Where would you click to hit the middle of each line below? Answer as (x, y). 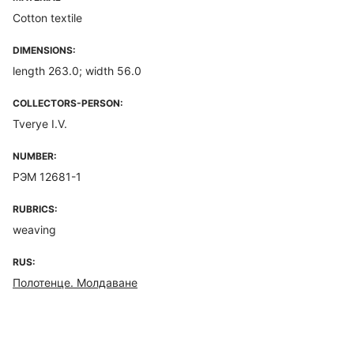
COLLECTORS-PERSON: (68, 103)
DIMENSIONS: (44, 50)
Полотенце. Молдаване (75, 282)
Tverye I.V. (40, 124)
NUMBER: (35, 156)
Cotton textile (47, 18)
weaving (34, 230)
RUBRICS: (35, 209)
